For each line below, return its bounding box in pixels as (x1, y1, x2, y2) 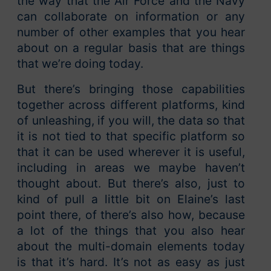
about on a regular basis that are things (17, 41, 245, 56)
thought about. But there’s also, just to (17, 176, 245, 191)
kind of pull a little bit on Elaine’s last (17, 192, 245, 207)
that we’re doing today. (17, 56, 143, 71)
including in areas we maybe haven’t (17, 160, 245, 175)
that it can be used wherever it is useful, (17, 145, 245, 160)
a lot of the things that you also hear (17, 223, 245, 238)
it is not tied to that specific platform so (17, 129, 245, 144)
